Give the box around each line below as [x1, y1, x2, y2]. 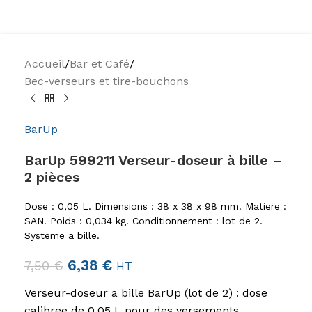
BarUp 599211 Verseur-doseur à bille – [24, 152, 282, 169]
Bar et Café [70, 57, 130, 71]
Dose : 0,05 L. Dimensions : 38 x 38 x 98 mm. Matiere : [24, 201, 286, 212]
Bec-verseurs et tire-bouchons [24, 75, 189, 88]
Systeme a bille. [24, 230, 100, 242]
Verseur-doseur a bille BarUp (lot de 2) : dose [24, 286, 267, 300]
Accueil [24, 57, 65, 71]
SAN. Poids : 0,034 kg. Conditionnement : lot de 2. [24, 215, 263, 227]
